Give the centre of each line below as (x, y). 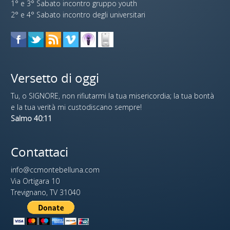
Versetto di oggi (55, 78)
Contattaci (40, 152)
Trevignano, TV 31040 (46, 193)
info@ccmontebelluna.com (55, 170)
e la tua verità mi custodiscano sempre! (76, 107)
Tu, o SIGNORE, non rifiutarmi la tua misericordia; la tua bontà (113, 96)
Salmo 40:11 (32, 119)
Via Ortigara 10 (35, 181)
